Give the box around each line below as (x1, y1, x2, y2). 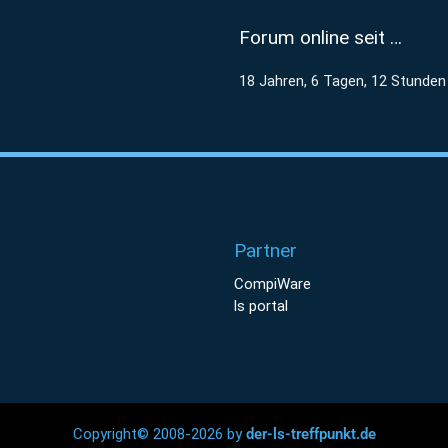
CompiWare (234, 275, 311, 293)
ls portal (234, 297, 288, 315)
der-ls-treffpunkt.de (245, 425, 376, 443)
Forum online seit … (239, 26, 402, 49)
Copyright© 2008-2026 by (72, 425, 246, 443)
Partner (234, 239, 297, 262)
